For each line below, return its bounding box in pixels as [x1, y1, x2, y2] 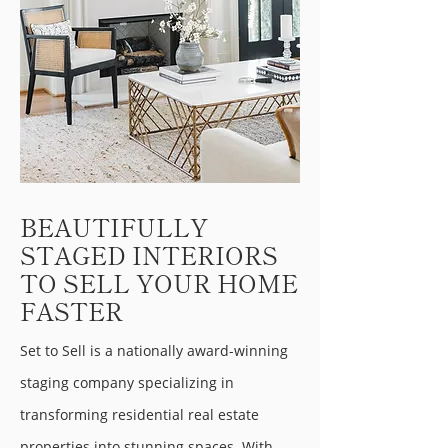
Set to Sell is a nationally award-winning [20, 340, 288, 360]
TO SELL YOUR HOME [20, 264, 298, 300]
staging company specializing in [20, 372, 234, 392]
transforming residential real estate [20, 404, 259, 424]
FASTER [20, 292, 123, 328]
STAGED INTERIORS [20, 236, 278, 272]
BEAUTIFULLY [20, 208, 208, 244]
